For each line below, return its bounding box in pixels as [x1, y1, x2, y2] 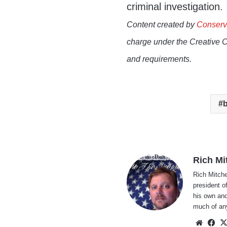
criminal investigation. [127, 1, 223, 13]
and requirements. [127, 55, 192, 64]
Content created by [127, 20, 197, 29]
